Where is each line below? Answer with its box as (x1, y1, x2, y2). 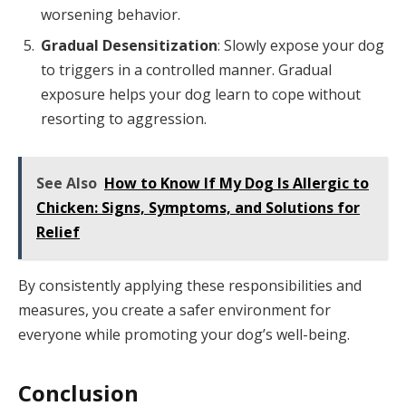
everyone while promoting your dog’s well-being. (18, 324, 350, 345)
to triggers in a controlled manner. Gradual (41, 59, 332, 80)
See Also (36, 173, 97, 194)
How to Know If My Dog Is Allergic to (104, 173, 369, 194)
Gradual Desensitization (41, 34, 217, 55)
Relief (36, 222, 80, 243)
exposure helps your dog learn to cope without (41, 83, 361, 104)
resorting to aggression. (41, 108, 207, 129)
